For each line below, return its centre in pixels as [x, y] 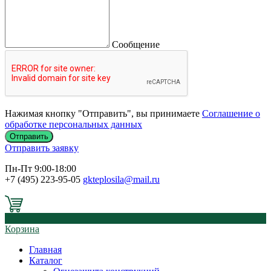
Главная [45, 250]
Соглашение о [231, 113]
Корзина [22, 229]
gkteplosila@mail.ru [121, 179]
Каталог [46, 260]
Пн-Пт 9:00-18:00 [41, 168]
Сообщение [136, 44]
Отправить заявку [42, 148]
